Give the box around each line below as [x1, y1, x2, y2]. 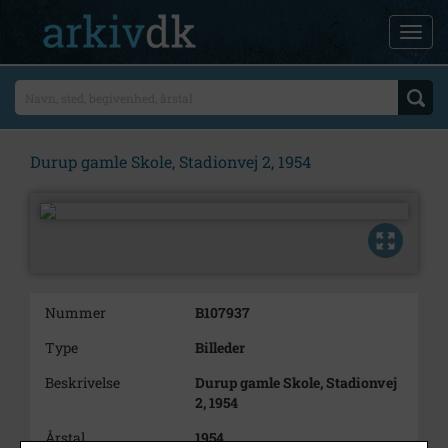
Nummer [45, 303, 106, 322]
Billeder [195, 338, 245, 357]
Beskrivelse [45, 373, 120, 392]
